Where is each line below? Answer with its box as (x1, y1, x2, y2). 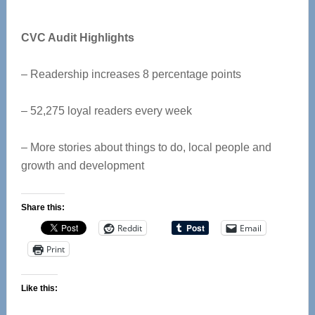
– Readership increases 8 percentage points (20, 68, 241, 80)
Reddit (117, 221, 142, 234)
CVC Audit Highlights (20, 32, 134, 44)
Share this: (20, 202, 65, 212)
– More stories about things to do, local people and (20, 141, 271, 153)
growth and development (20, 160, 144, 172)
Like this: (20, 283, 58, 293)
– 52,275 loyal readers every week (20, 105, 192, 117)
